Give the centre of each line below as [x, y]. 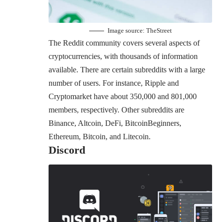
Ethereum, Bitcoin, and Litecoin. [100, 137]
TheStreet [159, 31]
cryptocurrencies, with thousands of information [123, 56]
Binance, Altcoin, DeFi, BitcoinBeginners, [115, 123]
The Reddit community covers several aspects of [124, 43]
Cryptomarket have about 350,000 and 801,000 [123, 97]
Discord [68, 150]
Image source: [127, 31]
